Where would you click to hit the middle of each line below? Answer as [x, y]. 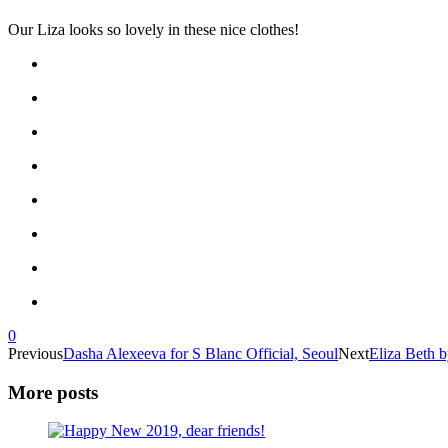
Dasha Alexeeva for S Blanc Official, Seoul [200, 353]
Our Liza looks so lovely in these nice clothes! [153, 29]
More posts [53, 392]
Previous [35, 353]
